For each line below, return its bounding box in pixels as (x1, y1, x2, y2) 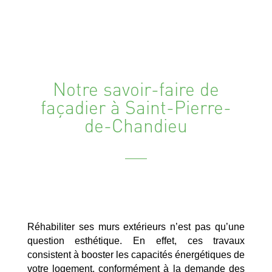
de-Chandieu (84, 113, 188, 137)
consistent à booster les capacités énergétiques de (27, 249, 245, 260)
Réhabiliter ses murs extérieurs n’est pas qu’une (27, 221, 245, 232)
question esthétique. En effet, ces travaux (27, 235, 245, 246)
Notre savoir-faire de (52, 76, 219, 100)
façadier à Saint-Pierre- (40, 95, 231, 118)
